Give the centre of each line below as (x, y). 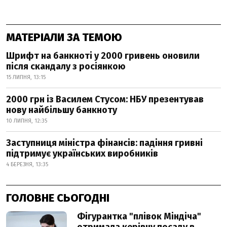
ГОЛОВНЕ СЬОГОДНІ (58, 198)
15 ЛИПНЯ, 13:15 (26, 77)
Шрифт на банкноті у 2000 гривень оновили (103, 56)
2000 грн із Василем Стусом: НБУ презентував (105, 99)
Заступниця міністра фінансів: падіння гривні (104, 143)
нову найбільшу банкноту (62, 110)
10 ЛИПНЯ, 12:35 (27, 121)
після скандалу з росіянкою (66, 66)
